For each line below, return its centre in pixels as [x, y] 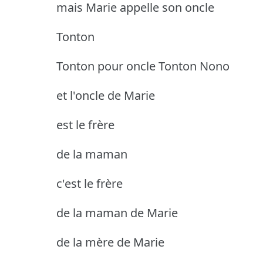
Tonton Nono [194, 66]
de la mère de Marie [110, 242]
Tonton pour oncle [106, 66]
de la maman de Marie [117, 213]
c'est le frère [90, 183]
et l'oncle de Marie [106, 95]
